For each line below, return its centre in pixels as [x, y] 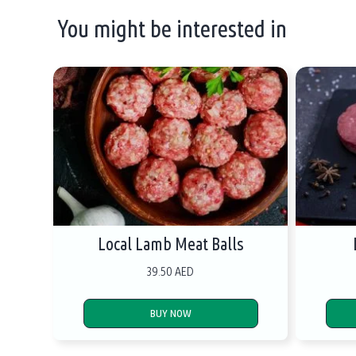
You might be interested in [172, 28]
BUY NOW [170, 313]
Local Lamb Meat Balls [171, 244]
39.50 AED [171, 271]
